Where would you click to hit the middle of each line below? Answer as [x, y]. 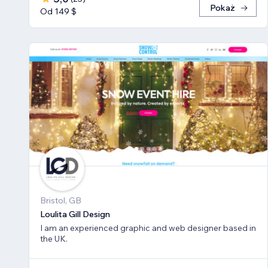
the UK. [54, 238]
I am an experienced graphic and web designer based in [148, 228]
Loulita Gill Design [75, 214]
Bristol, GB [61, 200]
